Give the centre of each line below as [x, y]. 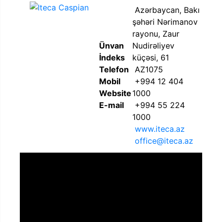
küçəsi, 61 [151, 57]
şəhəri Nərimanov [165, 22]
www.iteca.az [160, 129]
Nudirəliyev [153, 45]
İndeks [112, 57]
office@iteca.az [164, 140]
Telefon [114, 69]
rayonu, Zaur [156, 33]
